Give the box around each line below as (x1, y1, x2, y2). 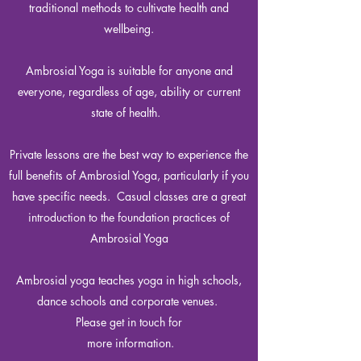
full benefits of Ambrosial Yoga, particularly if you (9, 168, 249, 183)
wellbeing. (104, 21, 154, 36)
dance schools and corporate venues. (37, 293, 221, 309)
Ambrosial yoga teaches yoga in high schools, (16, 272, 242, 288)
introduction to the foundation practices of (28, 210, 230, 225)
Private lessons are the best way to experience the (10, 147, 248, 162)
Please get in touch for (76, 314, 182, 330)
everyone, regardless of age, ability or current (18, 84, 240, 99)
